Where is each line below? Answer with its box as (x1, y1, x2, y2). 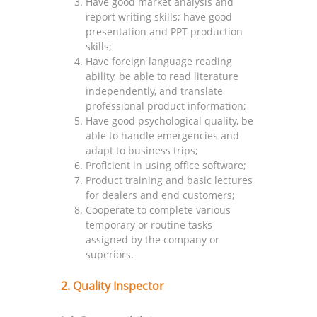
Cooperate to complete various (86, 202, 231, 217)
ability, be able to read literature (86, 69, 239, 83)
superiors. (86, 247, 134, 261)
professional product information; (86, 98, 247, 113)
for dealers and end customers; (86, 188, 236, 202)
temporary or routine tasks (86, 217, 213, 231)
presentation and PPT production (86, 24, 243, 38)
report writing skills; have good (86, 9, 233, 23)
